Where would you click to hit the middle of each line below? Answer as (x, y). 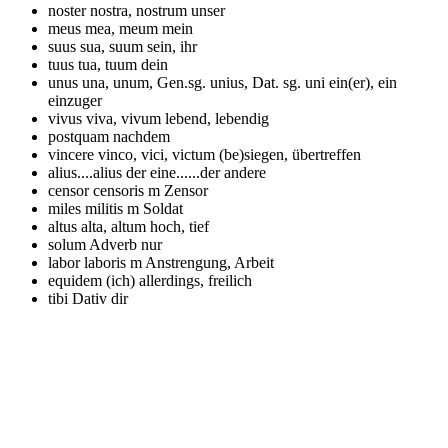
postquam (80, 136)
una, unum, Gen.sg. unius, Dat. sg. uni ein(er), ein (239, 82)
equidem (77, 280)
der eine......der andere (196, 172)
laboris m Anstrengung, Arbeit (179, 262)
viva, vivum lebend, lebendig (177, 118)
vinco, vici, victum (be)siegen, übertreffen (229, 154)
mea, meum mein (139, 28)
